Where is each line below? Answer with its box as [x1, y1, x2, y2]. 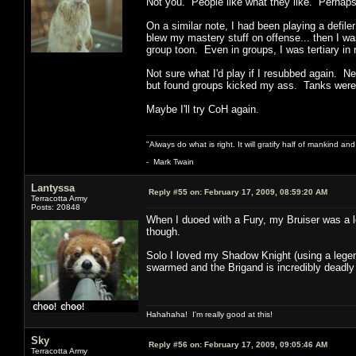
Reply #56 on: [149, 339, 202, 349]
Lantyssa [31, 181, 75, 194]
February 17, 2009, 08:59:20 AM [202, 187, 327, 196]
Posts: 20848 [31, 202, 80, 211]
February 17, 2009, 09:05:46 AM [202, 339, 327, 349]
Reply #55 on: [149, 187, 202, 196]
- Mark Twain [146, 157, 194, 166]
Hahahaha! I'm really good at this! [146, 309, 273, 319]
